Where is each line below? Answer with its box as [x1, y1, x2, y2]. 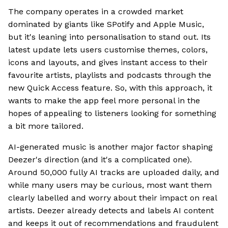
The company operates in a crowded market [8, 7, 183, 17]
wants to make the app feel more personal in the [8, 96, 200, 106]
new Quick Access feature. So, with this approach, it [8, 83, 212, 93]
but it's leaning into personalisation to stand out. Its [8, 32, 211, 42]
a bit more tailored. [8, 121, 83, 131]
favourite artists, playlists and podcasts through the [8, 70, 211, 80]
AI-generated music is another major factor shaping [8, 142, 213, 152]
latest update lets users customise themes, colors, [8, 45, 208, 55]
